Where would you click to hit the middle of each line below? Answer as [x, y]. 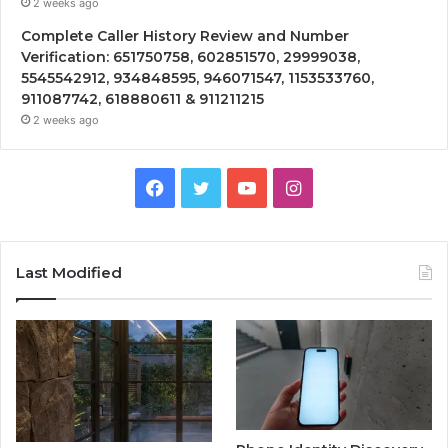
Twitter [239, 186]
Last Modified [69, 272]
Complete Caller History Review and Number [185, 35]
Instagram [342, 186]
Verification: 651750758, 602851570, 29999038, [190, 56]
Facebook [205, 186]
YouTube [291, 186]
